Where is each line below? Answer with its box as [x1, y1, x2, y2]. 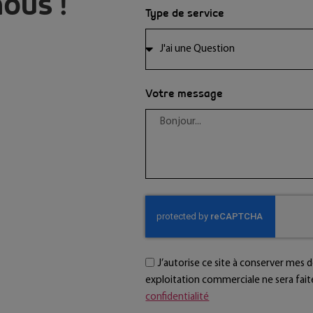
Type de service [145, 6, 225, 21]
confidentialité [145, 292, 210, 303]
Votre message [145, 87, 224, 101]
